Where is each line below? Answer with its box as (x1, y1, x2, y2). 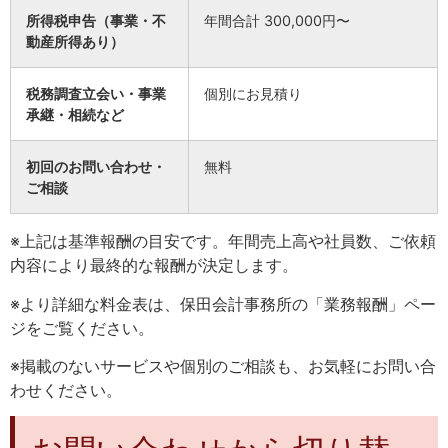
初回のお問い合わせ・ (26, 158, 166, 176)
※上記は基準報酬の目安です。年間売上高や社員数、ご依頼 (10, 231, 436, 252)
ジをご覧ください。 (10, 317, 154, 338)
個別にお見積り (204, 85, 302, 103)
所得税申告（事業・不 (26, 12, 166, 30)
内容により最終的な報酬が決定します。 (10, 255, 298, 276)
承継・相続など (26, 106, 124, 124)
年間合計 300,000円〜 (204, 12, 350, 30)
